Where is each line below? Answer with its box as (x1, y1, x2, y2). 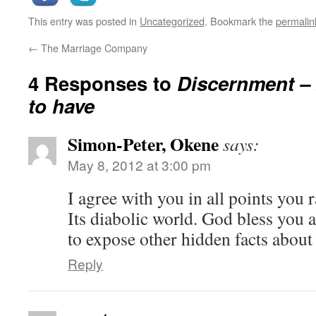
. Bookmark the (205, 13, 276, 28)
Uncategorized (140, 13, 205, 28)
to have (28, 92, 95, 119)
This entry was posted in (28, 13, 140, 28)
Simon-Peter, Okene (68, 130, 219, 157)
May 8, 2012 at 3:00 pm (68, 155, 211, 174)
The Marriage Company (38, 40, 147, 55)
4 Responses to (28, 69, 177, 97)
